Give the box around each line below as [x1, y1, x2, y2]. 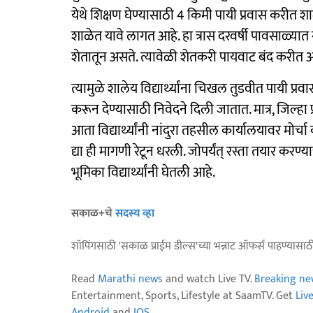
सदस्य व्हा [115, 204, 154, 223]
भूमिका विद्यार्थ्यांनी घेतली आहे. [71, 161, 215, 184]
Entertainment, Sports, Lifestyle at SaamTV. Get [71, 286, 296, 305]
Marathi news [98, 270, 163, 289]
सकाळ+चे [71, 204, 115, 223]
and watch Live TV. [163, 270, 254, 289]
